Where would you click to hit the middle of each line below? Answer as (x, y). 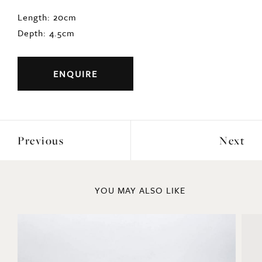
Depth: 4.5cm (46, 34)
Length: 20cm (47, 18)
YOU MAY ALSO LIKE (140, 191)
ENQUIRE (75, 75)
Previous (41, 141)
